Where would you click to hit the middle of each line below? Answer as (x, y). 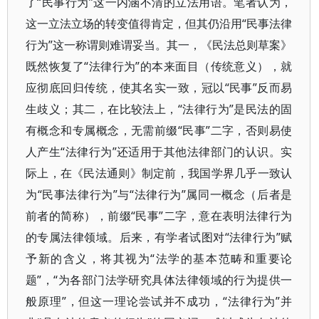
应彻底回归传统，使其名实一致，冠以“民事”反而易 (159, 88)
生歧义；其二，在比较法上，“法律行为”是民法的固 (159, 109)
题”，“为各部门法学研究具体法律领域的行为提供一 (159, 280)
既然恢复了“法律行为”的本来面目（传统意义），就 (159, 66)
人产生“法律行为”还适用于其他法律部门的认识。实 (159, 152)
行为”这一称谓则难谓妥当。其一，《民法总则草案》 (159, 45)
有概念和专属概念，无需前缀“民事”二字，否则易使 (159, 130)
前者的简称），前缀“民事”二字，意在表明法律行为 (159, 216)
